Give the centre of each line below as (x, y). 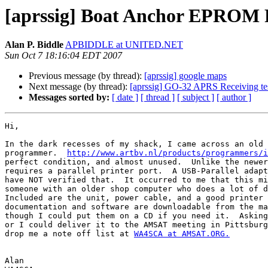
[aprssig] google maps (185, 76)
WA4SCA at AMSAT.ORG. (182, 234)
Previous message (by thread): (86, 76)
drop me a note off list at (69, 234)
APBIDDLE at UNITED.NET (124, 45)
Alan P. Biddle (34, 45)
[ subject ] (196, 98)
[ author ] (234, 98)
